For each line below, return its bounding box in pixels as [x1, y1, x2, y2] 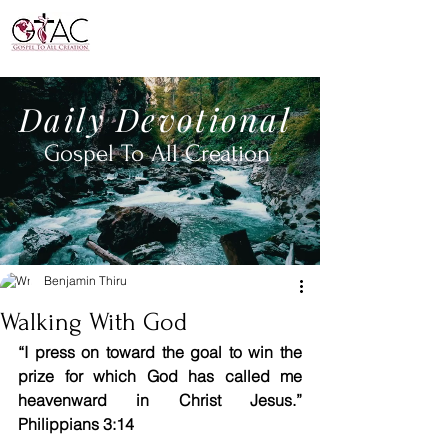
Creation [184, 140, 277, 167]
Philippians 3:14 [18, 414, 134, 434]
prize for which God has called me [18, 366, 302, 386]
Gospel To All [43, 140, 185, 167]
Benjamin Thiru [44, 273, 127, 288]
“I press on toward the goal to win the [18, 342, 302, 362]
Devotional [116, 97, 302, 140]
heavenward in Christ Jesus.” [18, 390, 302, 410]
